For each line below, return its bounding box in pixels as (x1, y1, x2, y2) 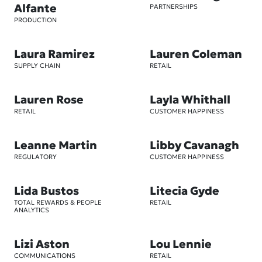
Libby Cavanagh (150, 138, 239, 152)
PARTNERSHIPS (150, 2, 198, 11)
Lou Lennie (150, 237, 212, 251)
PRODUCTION (14, 16, 57, 24)
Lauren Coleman (150, 47, 242, 61)
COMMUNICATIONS (14, 251, 75, 260)
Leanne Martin (14, 138, 97, 152)
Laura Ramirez (14, 47, 95, 61)
